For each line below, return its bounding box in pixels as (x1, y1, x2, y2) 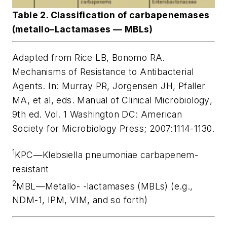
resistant (12, 163, 49, 174)
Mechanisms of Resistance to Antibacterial (12, 66, 194, 78)
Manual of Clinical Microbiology (77, 95, 210, 106)
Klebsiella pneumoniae (43, 149, 138, 160)
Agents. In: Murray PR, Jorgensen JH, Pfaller (12, 81, 206, 92)
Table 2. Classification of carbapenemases (12, 9, 210, 20)
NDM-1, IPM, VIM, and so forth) (12, 195, 147, 206)
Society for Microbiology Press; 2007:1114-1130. (12, 123, 215, 134)
